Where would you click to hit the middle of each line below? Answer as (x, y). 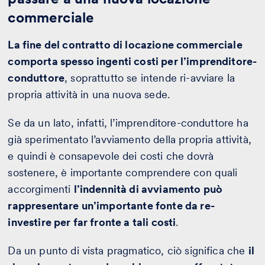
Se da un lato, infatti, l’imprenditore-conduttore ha (128, 122)
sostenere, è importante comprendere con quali (123, 172)
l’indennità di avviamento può (148, 189)
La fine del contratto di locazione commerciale (125, 44)
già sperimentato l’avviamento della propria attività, (130, 139)
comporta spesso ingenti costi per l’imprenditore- (132, 61)
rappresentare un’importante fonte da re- (111, 205)
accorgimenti (41, 189)
